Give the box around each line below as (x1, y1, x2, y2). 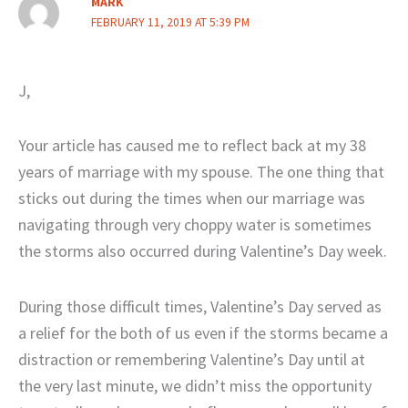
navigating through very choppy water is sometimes (18, 214, 372, 236)
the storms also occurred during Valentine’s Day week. (18, 240, 387, 262)
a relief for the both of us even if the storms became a (18, 321, 388, 343)
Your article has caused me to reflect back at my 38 (18, 135, 366, 157)
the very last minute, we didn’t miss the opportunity (18, 374, 372, 396)
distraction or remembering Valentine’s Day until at (18, 348, 365, 370)
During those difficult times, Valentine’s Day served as (18, 295, 382, 317)
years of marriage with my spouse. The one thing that (18, 161, 384, 183)
